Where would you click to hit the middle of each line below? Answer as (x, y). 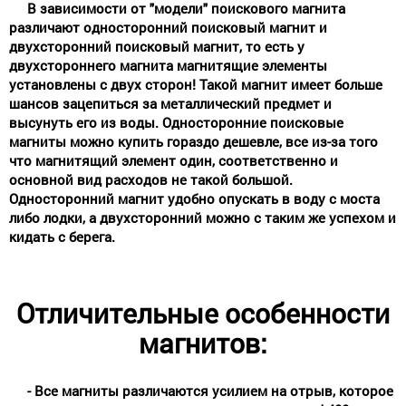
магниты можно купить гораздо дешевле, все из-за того (193, 141)
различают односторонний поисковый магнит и (168, 27)
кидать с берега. (62, 236)
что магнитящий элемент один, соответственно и (174, 160)
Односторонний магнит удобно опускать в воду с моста (194, 198)
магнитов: (203, 343)
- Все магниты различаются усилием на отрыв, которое (210, 390)
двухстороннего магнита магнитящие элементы (168, 65)
